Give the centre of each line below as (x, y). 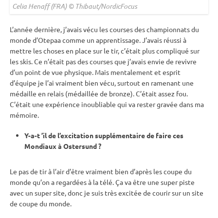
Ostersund (80, 146)
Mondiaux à (44, 146)
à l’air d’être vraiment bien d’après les (105, 171)
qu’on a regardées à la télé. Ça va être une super (105, 182)
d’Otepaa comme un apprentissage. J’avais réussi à (109, 40)
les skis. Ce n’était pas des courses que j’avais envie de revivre (103, 61)
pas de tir (33, 171)
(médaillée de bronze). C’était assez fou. (126, 93)
